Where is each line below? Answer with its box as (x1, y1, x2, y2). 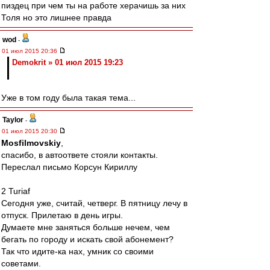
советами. (1, 259, 41, 268)
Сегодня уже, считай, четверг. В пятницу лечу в (1, 198, 187, 208)
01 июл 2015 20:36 (2, 48, 59, 54)
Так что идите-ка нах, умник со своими (1, 246, 154, 256)
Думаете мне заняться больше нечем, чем (1, 222, 170, 232)
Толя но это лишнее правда (1, 13, 111, 22)
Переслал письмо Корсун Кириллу (1, 162, 137, 172)
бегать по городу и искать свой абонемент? (1, 234, 174, 244)
